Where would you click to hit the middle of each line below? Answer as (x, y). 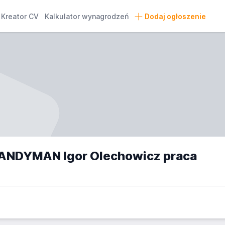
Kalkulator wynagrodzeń (87, 16)
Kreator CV (20, 16)
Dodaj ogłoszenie (175, 16)
